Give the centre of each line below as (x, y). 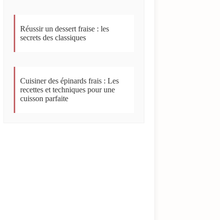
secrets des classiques (53, 37)
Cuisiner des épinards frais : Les (70, 81)
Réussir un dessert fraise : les (65, 28)
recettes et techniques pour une (68, 89)
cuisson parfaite (44, 98)
